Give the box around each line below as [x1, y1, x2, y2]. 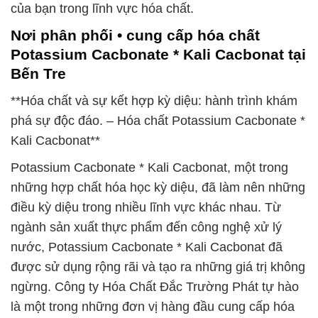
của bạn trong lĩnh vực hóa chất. [11, 1, 194, 16]
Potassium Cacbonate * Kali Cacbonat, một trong [11, 160, 288, 175]
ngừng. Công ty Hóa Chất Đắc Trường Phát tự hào [11, 280, 299, 294]
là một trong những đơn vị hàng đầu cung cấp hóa [11, 300, 295, 314]
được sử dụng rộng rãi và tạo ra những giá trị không [11, 260, 305, 274]
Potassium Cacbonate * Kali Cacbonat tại [11, 46, 306, 63]
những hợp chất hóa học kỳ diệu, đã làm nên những [11, 180, 305, 194]
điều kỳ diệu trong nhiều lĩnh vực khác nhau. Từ [11, 200, 281, 214]
